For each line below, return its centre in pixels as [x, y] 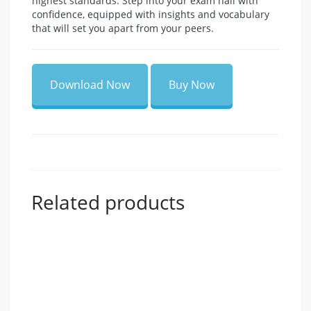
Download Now [90, 84]
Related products [108, 202]
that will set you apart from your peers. [123, 28]
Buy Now [192, 84]
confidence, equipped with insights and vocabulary [151, 14]
